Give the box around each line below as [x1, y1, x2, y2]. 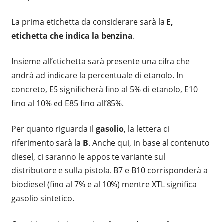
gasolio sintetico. [11, 192, 74, 204]
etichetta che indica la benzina [11, 30, 133, 41]
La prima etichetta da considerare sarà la [11, 16, 166, 27]
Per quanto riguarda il [11, 123, 96, 134]
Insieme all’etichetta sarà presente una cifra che [11, 55, 190, 67]
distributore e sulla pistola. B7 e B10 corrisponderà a [11, 165, 208, 176]
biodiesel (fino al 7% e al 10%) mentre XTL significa [11, 178, 197, 190]
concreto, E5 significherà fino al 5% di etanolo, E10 [11, 83, 198, 95]
